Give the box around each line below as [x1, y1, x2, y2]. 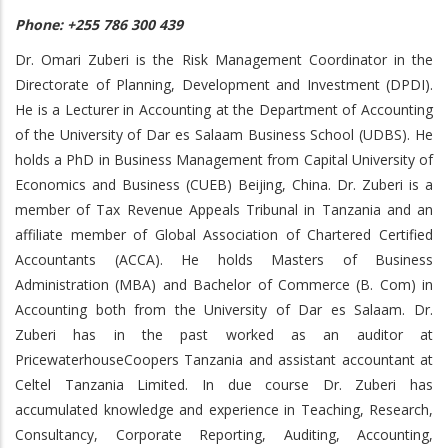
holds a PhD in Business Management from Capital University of [15, 150, 433, 169]
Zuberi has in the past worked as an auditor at [15, 325, 433, 344]
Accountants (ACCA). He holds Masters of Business [15, 250, 433, 269]
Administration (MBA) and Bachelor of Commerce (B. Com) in [15, 275, 433, 294]
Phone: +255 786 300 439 [15, 15, 183, 34]
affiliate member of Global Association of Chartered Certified [15, 225, 433, 244]
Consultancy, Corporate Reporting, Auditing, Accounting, [15, 425, 433, 444]
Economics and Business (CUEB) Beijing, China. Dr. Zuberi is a [15, 175, 433, 194]
